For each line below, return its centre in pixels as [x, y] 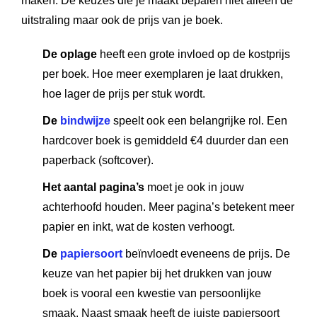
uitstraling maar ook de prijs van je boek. [122, 20]
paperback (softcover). [98, 160]
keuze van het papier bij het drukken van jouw [157, 273]
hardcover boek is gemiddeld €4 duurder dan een [166, 140]
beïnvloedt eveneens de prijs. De [206, 254]
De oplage [70, 54]
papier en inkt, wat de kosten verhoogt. [139, 227]
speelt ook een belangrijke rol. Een [199, 121]
